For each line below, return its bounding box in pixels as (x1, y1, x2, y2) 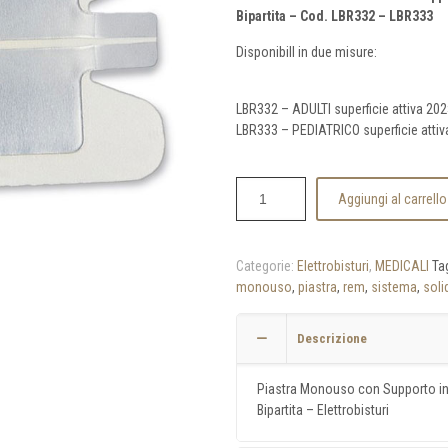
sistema (370, 279, 417, 295)
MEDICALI (374, 258, 429, 274)
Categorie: (235, 258, 297, 274)
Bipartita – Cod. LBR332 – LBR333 (235, 8, 433, 24)
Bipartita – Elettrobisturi (256, 402, 389, 418)
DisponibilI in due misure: (235, 44, 377, 60)
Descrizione (296, 331, 367, 346)
